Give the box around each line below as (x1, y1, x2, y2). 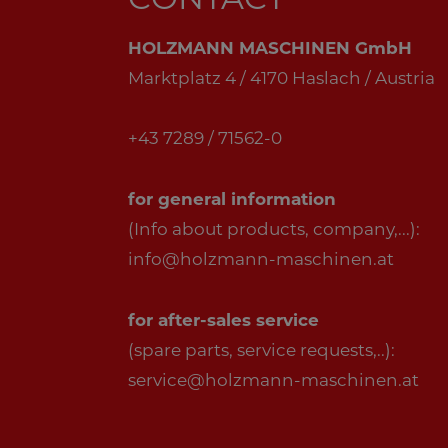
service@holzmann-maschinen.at (128, 370, 419, 390)
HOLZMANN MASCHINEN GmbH (128, 38, 412, 58)
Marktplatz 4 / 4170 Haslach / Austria (128, 68, 435, 88)
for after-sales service (128, 310, 319, 330)
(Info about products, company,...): (128, 219, 420, 239)
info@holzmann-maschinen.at (128, 249, 394, 269)
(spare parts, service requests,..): (128, 340, 395, 360)
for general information (128, 189, 336, 209)
